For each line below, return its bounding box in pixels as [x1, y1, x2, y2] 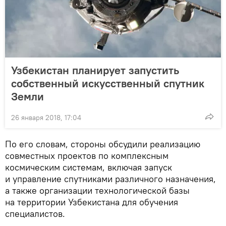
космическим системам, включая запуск [5, 161, 172, 173]
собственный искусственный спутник [11, 76, 204, 90]
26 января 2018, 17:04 [11, 112, 81, 122]
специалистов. [5, 207, 65, 219]
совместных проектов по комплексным [5, 149, 168, 161]
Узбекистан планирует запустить [11, 63, 179, 77]
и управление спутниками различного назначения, [5, 173, 216, 185]
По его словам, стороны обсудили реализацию [5, 138, 200, 150]
